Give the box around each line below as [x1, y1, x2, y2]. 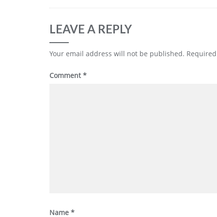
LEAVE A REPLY [49, 22, 132, 36]
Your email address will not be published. [49, 49, 185, 58]
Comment [49, 71, 83, 80]
